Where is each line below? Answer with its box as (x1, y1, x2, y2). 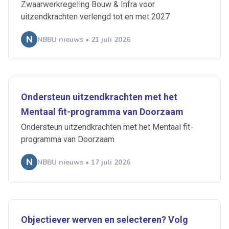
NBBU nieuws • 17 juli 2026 (37, 157, 130, 167)
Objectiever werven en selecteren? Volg (21, 214, 188, 225)
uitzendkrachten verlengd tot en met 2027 (21, 12, 170, 22)
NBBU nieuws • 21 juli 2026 (37, 34, 130, 44)
